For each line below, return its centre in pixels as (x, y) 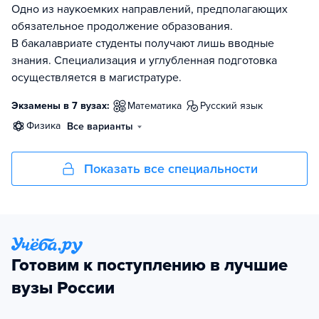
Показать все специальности (171, 169)
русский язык (234, 106)
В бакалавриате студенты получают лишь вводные (143, 44)
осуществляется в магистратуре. (96, 78)
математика (158, 106)
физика (47, 126)
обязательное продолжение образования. (122, 27)
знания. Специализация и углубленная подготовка (144, 61)
